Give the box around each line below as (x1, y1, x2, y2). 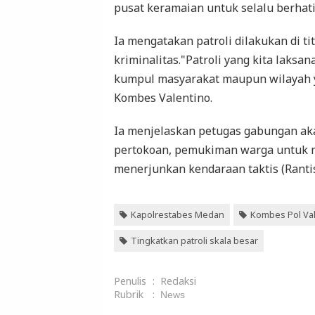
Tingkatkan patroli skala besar (131, 233, 258, 247)
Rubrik (114, 287, 143, 301)
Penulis (114, 274, 146, 288)
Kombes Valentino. (114, 89, 212, 105)
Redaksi (160, 274, 196, 288)
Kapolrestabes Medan (131, 207, 224, 221)
